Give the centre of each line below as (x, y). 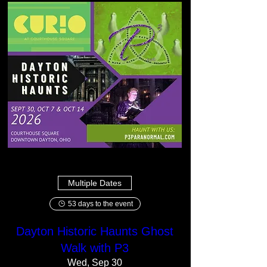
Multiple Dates (95, 183)
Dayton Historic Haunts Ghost (95, 231)
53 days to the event (100, 204)
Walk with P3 (95, 248)
